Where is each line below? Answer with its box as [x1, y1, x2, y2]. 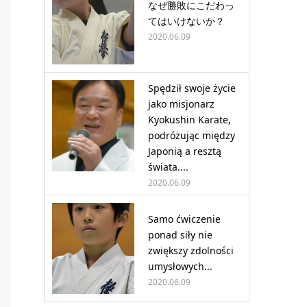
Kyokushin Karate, [148, 113, 231, 127]
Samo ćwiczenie [148, 212, 221, 225]
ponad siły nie [148, 228, 212, 241]
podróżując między [148, 129, 235, 143]
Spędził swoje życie [148, 82, 236, 95]
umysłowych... [148, 259, 212, 273]
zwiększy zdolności [148, 243, 234, 257]
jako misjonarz [148, 97, 214, 111]
